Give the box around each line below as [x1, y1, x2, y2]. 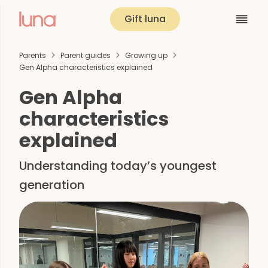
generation [19, 176, 84, 193]
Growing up [125, 50, 167, 60]
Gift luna [124, 12, 166, 26]
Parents [19, 50, 46, 60]
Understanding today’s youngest [19, 157, 217, 174]
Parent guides [60, 50, 111, 60]
